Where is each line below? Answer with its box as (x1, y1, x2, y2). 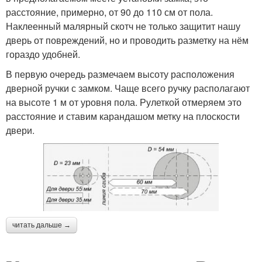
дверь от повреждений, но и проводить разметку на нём (6, 33, 249, 47)
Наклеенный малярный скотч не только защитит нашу (6, 19, 240, 33)
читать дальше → (12, 221, 71, 230)
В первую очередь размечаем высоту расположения (6, 67, 235, 81)
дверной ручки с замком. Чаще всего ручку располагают (6, 81, 250, 95)
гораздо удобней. (6, 47, 80, 61)
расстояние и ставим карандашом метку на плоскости (6, 109, 240, 123)
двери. (6, 123, 35, 137)
